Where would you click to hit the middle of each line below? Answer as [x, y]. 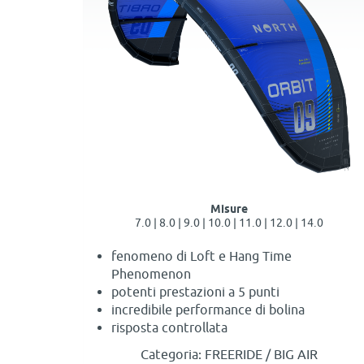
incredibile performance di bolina [208, 310]
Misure [229, 209]
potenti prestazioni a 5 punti [195, 292]
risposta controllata [169, 328]
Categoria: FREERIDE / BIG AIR [229, 355]
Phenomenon [151, 274]
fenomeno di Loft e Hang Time [201, 256]
